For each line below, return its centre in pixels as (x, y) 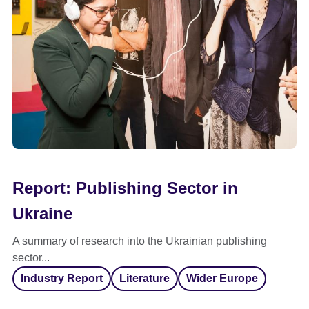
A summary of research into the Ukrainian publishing (140, 241)
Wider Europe (222, 278)
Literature (144, 278)
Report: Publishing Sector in (125, 188)
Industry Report (62, 278)
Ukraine (42, 213)
